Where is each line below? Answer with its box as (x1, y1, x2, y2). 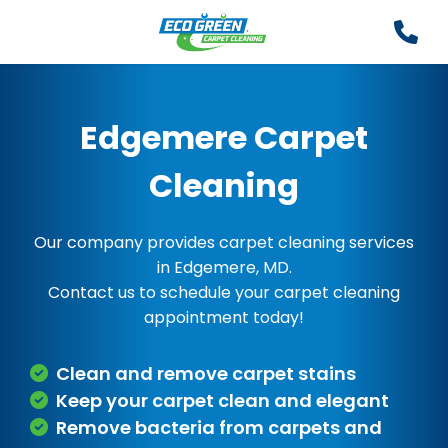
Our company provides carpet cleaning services (34, 231, 414, 254)
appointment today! (144, 306, 304, 329)
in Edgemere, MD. (156, 256, 292, 279)
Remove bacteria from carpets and (56, 415, 382, 440)
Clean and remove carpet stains (56, 361, 356, 386)
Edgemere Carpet (80, 115, 368, 160)
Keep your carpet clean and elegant (56, 388, 389, 413)
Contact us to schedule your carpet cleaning (48, 281, 400, 304)
